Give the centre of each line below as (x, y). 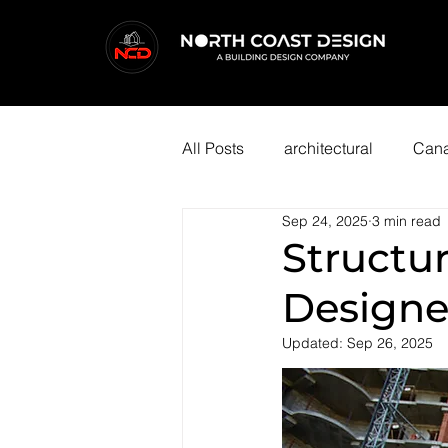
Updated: (314, 343)
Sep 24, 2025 (325, 220)
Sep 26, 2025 (390, 343)
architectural (328, 148)
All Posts (213, 148)
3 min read (406, 220)
